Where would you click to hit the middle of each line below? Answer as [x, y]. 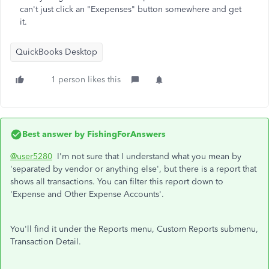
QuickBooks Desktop [56, 52]
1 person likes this [86, 80]
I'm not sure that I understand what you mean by [147, 156]
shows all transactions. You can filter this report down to [117, 182]
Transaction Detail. [46, 242]
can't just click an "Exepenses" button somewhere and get [131, 9]
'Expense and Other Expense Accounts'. [87, 194]
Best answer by [53, 134]
